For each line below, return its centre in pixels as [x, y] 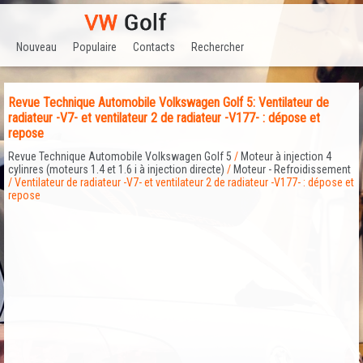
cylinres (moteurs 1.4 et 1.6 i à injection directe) [116, 170]
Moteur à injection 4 [286, 157]
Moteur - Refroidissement [292, 170]
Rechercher [218, 47]
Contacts [154, 47]
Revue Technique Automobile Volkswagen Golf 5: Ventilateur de [169, 103]
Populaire [95, 47]
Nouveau [36, 47]
